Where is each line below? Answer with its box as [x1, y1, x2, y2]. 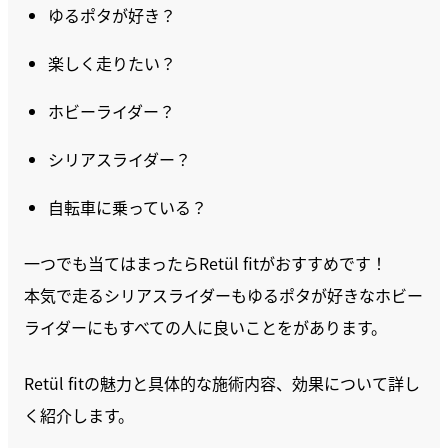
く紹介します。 [24, 403, 134, 427]
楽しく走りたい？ [48, 51, 176, 75]
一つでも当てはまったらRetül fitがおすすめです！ [24, 251, 387, 275]
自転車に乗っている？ [48, 195, 207, 219]
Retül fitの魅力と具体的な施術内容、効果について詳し [24, 371, 420, 395]
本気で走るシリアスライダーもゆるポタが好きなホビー [24, 283, 423, 307]
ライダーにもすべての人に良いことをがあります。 [24, 315, 387, 339]
